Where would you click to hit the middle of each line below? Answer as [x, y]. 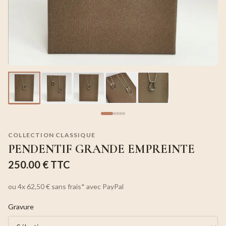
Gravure [21, 206]
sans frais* [67, 186]
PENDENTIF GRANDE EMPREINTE [101, 149]
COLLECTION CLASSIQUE [52, 135]
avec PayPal [104, 186]
